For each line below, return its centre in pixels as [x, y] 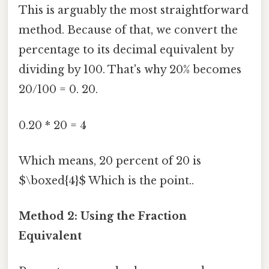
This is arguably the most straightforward [134, 11]
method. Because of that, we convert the [128, 30]
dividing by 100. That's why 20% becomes [130, 70]
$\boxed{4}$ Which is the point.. [106, 180]
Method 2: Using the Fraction [103, 216]
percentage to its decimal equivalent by [126, 50]
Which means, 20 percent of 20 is [110, 161]
